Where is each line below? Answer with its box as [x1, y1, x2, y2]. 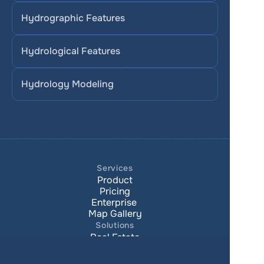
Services [97, 163, 133, 173]
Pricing [100, 185, 130, 197]
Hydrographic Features [21, 12, 125, 24]
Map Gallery [88, 207, 142, 220]
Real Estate [90, 231, 140, 243]
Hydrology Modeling [21, 78, 114, 90]
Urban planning [82, 242, 148, 255]
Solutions [95, 220, 134, 230]
